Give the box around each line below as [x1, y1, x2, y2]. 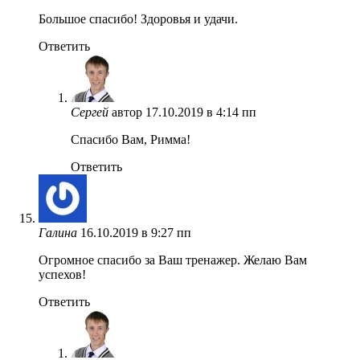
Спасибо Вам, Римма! [71, 132, 190, 146]
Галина [39, 225, 77, 239]
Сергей [71, 104, 108, 119]
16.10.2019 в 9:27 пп [80, 225, 191, 239]
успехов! [39, 267, 86, 281]
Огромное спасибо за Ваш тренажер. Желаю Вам [39, 252, 307, 267]
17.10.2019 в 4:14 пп [145, 104, 256, 119]
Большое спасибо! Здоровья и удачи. [39, 11, 238, 26]
